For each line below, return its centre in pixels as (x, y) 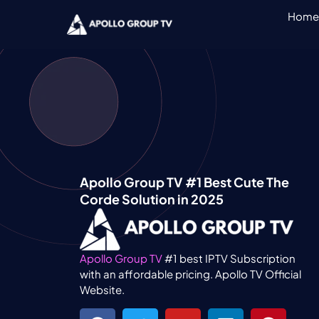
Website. (102, 290)
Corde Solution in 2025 (152, 199)
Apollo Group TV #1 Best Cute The (184, 182)
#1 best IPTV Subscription (229, 258)
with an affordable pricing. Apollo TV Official (190, 274)
